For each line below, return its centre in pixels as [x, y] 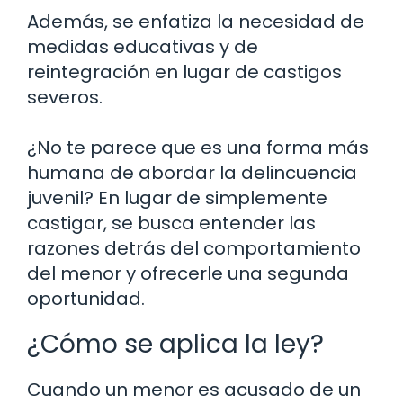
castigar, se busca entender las [171, 224]
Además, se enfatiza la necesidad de [196, 22]
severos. [65, 98]
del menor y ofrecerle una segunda [188, 274]
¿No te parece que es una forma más [198, 148]
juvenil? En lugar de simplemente [177, 198]
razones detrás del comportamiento [194, 249]
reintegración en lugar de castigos [184, 72]
